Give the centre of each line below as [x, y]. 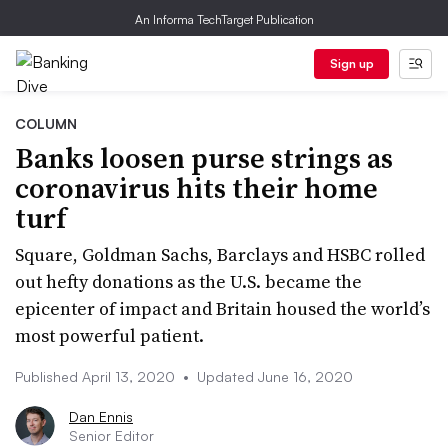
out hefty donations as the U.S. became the [188, 281]
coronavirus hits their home [196, 188]
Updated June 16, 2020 [273, 376]
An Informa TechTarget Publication [224, 19]
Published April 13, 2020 [97, 376]
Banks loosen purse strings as [204, 158]
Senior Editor [111, 435]
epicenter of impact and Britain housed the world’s [222, 308]
